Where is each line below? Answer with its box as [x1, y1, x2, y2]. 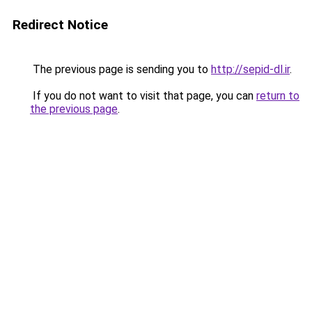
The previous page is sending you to [30, 63, 211, 76]
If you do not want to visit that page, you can [30, 89, 256, 102]
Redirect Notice [13, 17, 108, 33]
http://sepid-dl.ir [211, 63, 290, 76]
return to [256, 89, 299, 102]
